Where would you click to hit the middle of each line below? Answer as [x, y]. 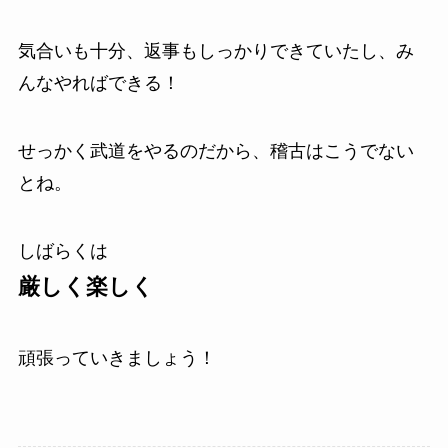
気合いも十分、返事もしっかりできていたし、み [215, 50]
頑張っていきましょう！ [116, 358]
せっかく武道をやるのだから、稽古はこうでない [215, 150]
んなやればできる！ [98, 82]
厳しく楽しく [85, 286]
